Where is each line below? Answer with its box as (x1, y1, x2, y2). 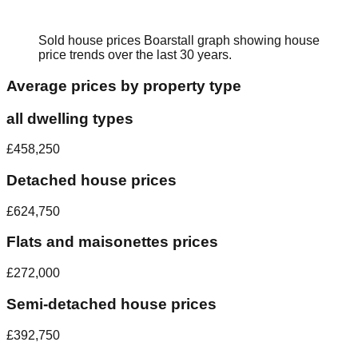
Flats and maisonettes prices (6, 233, 218, 251)
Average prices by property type (6, 77, 241, 94)
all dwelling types (6, 109, 133, 127)
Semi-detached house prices (6, 295, 217, 312)
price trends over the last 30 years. (38, 48, 232, 62)
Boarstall (144, 34, 194, 48)
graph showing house (194, 34, 320, 48)
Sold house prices (38, 34, 144, 48)
